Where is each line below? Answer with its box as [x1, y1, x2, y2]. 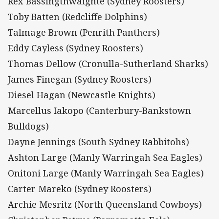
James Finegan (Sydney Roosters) [8, 73, 152, 86]
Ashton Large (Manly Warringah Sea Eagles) [8, 152, 202, 164]
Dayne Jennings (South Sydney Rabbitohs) [8, 136, 189, 148]
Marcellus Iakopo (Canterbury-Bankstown [8, 105, 191, 117]
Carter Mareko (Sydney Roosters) [8, 183, 152, 195]
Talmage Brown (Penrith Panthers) [8, 26, 160, 39]
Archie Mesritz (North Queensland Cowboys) [8, 198, 202, 211]
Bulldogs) [8, 120, 49, 132]
